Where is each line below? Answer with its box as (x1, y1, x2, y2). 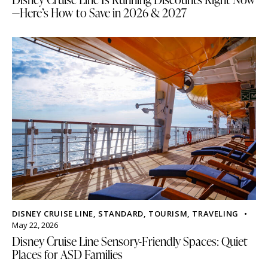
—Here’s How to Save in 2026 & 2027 (12, 4, 187, 21)
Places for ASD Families (12, 245, 123, 263)
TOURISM (148, 208, 188, 219)
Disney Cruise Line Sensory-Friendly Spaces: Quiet (12, 232, 248, 249)
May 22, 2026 (12, 219, 58, 230)
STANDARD (98, 208, 144, 219)
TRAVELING (192, 208, 239, 219)
